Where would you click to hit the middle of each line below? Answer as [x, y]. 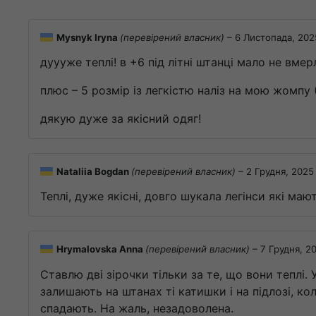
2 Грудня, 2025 [280, 172]
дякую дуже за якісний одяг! [121, 119]
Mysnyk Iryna [88, 37]
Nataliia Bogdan [94, 172]
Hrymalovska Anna [101, 249]
